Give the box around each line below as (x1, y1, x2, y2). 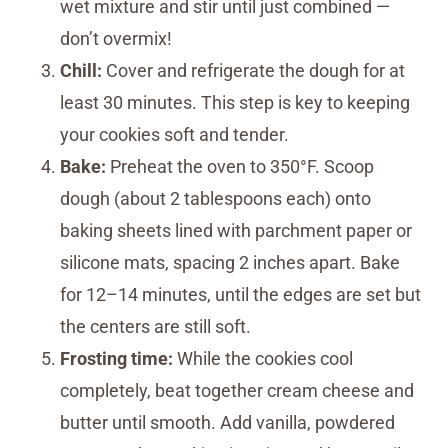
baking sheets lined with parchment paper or (60, 220, 412, 242)
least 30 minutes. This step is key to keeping (60, 92, 410, 114)
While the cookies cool (173, 348, 353, 370)
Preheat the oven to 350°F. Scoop (106, 156, 374, 178)
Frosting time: (60, 348, 173, 370)
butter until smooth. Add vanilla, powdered (60, 412, 395, 434)
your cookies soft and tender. (60, 124, 289, 146)
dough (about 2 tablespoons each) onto (60, 188, 371, 210)
